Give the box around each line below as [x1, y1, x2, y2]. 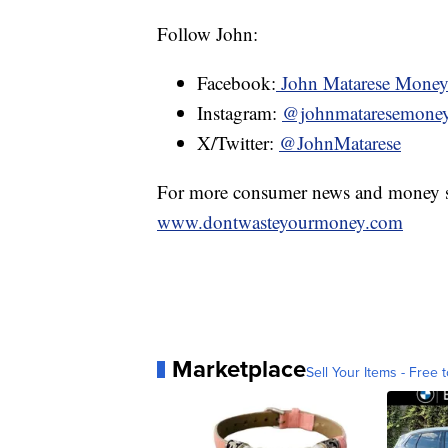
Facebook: [197, 70, 276, 96]
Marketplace [172, 351, 306, 387]
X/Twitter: [197, 130, 279, 156]
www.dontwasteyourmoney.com [157, 209, 403, 235]
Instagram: [197, 100, 282, 126]
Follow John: [157, 21, 258, 47]
